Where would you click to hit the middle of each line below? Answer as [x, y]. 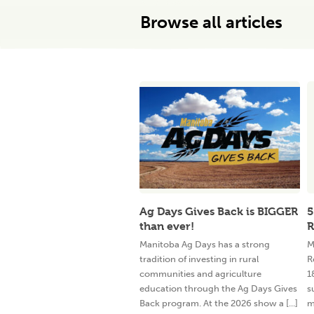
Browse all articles [211, 22]
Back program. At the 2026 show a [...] [219, 303]
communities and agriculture [200, 274]
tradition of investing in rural [199, 259]
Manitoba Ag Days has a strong [205, 244]
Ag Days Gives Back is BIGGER [219, 211]
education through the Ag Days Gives [218, 288]
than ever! [167, 226]
